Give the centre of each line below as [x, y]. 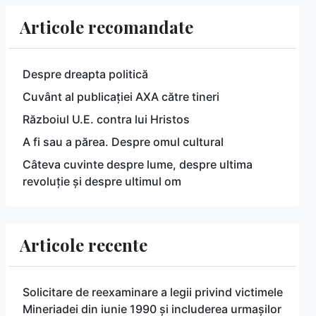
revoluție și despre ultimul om [102, 181]
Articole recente [84, 244]
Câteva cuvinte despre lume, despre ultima [138, 164]
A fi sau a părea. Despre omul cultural [123, 141]
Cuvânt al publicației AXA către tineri [121, 96]
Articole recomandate [107, 26]
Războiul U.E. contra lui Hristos [106, 119]
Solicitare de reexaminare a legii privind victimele [153, 292]
